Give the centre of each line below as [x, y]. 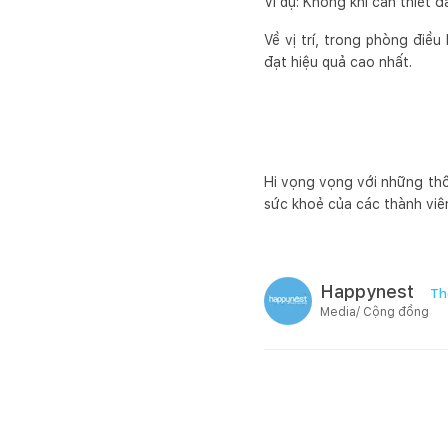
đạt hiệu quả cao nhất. [338, 62]
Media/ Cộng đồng [374, 312]
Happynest [367, 291]
